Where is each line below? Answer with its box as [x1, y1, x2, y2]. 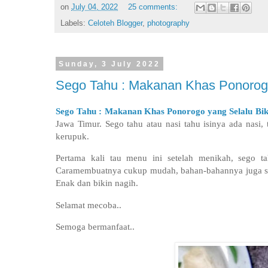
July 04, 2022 [71, 2, 118, 11]
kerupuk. [56, 130, 92, 141]
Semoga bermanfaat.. [56, 221, 135, 232]
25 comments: [127, 2, 180, 11]
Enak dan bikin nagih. [56, 178, 141, 188]
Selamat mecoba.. [56, 199, 121, 210]
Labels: [60, 19, 88, 28]
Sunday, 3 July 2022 [58, 59, 160, 68]
